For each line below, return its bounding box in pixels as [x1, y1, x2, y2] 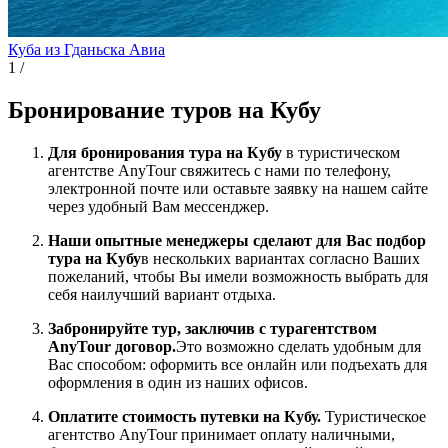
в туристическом [286, 143, 400, 161]
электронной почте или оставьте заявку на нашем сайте [48, 179, 428, 197]
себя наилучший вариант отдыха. [48, 285, 276, 303]
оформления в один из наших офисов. [48, 373, 308, 391]
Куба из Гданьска [8, 40, 125, 58]
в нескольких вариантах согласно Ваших [141, 249, 420, 267]
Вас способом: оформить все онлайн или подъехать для [48, 355, 427, 373]
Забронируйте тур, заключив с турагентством [48, 319, 377, 337]
